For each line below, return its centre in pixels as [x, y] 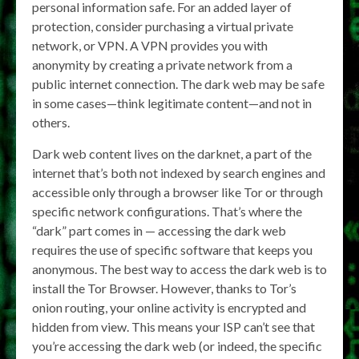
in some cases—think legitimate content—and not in [172, 103]
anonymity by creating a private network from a [162, 65]
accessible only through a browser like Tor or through [177, 192]
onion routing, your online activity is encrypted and [169, 307]
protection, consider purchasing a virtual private [163, 26]
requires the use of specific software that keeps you [172, 250]
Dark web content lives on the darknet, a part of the [172, 153]
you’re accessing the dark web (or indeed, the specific [177, 346]
